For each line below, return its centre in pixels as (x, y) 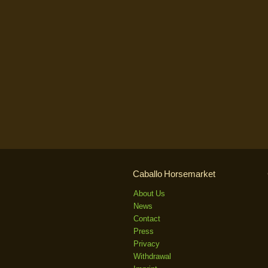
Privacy (147, 244)
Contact (147, 219)
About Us (149, 194)
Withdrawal (152, 257)
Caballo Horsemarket (174, 174)
